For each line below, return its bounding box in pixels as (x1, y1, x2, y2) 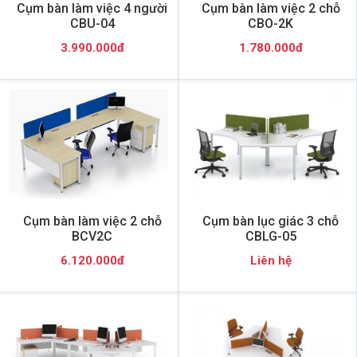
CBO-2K (248, 15, 293, 31)
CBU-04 (69, 15, 115, 31)
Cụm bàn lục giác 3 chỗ (202, 213, 339, 229)
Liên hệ (249, 253, 292, 268)
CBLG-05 (245, 228, 296, 244)
